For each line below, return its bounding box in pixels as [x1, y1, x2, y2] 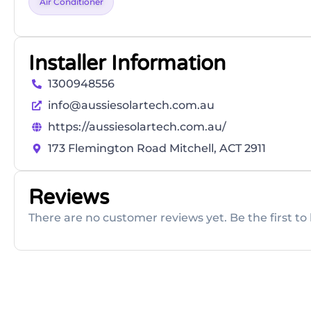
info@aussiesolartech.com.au [47, 99, 215, 112]
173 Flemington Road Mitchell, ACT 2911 [47, 142, 266, 155]
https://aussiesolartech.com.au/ [47, 120, 226, 134]
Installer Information [28, 51, 226, 77]
